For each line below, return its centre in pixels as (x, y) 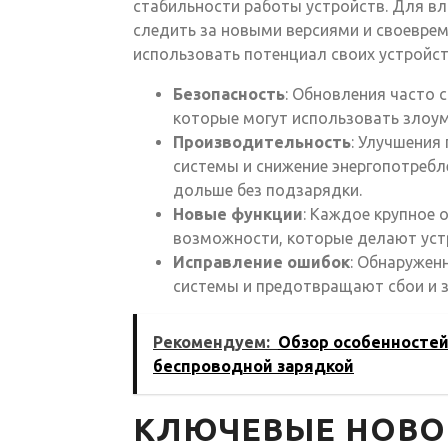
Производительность (262, 141)
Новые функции (238, 213)
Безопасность (229, 93)
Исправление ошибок (261, 261)
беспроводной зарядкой (253, 365)
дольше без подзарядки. (267, 189)
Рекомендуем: (211, 341)
